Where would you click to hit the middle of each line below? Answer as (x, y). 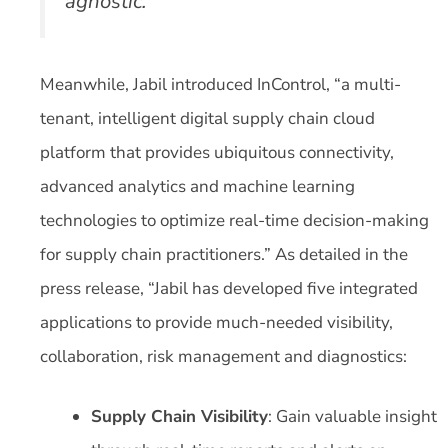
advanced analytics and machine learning (197, 187)
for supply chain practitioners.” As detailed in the (224, 255)
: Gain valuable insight (352, 416)
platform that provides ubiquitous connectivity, (217, 153)
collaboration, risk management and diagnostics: (223, 357)
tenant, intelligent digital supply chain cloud (207, 119)
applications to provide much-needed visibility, (216, 323)
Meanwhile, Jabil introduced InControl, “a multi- (220, 85)
